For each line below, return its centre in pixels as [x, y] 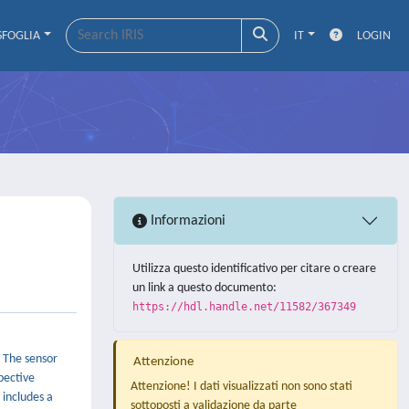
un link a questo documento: [204, 288]
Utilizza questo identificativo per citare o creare [254, 269]
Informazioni [186, 220]
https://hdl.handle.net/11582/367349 [244, 307]
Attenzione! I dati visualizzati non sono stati [241, 387]
